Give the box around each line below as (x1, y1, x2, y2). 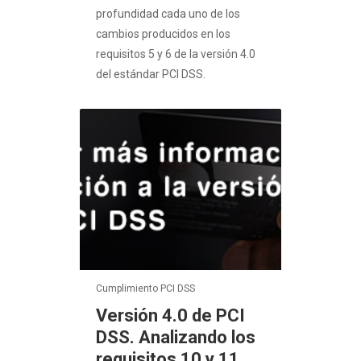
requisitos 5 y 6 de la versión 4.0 (96, 48, 255, 61)
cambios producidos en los (96, 27, 230, 41)
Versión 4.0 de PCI (96, 305, 245, 326)
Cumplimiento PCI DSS (96, 283, 195, 295)
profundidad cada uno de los (96, 7, 240, 21)
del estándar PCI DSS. (96, 68, 205, 81)
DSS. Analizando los (96, 327, 255, 348)
